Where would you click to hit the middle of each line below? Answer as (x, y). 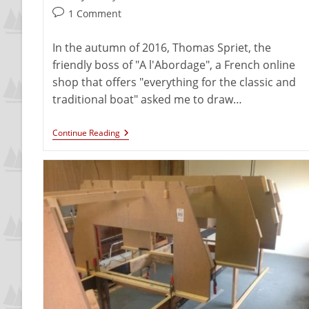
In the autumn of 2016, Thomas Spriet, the (161, 48)
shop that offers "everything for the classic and (174, 82)
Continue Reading (86, 133)
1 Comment (94, 14)
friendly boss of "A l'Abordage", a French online (173, 65)
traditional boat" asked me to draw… (147, 100)
